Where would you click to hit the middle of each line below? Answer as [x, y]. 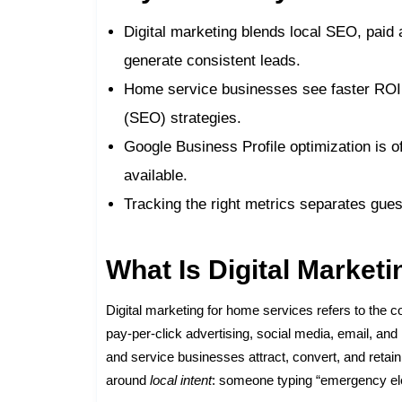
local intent [181, 380]
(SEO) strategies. [183, 118]
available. [156, 175]
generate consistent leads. [213, 60]
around [128, 380]
